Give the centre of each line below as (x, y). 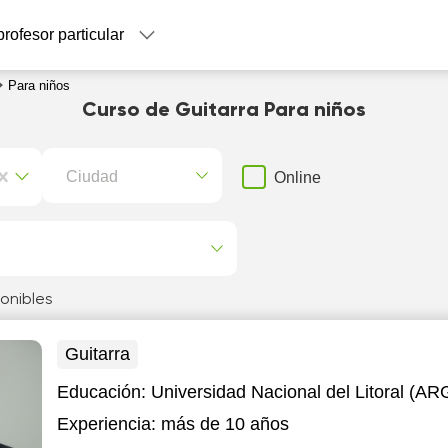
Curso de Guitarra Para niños (223, 111)
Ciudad (92, 175)
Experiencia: (107, 424)
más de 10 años (225, 424)
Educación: (104, 392)
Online (298, 177)
